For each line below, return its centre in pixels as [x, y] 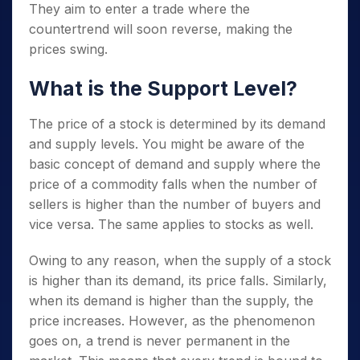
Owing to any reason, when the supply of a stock [180, 260]
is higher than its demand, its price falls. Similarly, [178, 280]
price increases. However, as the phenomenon [172, 321]
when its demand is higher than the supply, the [171, 301]
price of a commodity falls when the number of [173, 184]
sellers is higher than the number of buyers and [175, 204]
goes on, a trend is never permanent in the [160, 341]
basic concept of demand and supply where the [175, 164]
